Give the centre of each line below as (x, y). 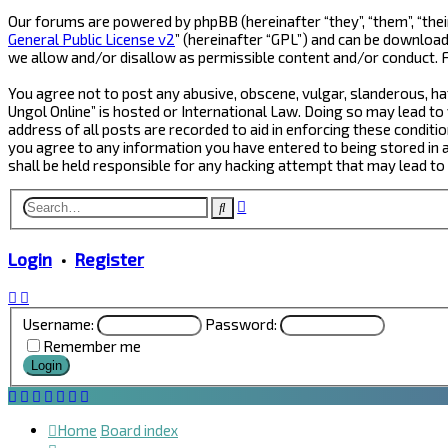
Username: (59, 323)
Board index (139, 429)
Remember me (92, 345)
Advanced (277, 203)
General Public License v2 (91, 38)
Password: (241, 323)
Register (109, 258)
